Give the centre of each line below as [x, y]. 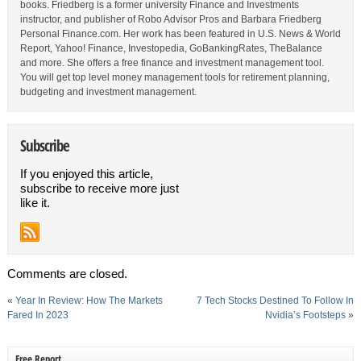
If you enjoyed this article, [86, 174]
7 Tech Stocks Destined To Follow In [276, 301]
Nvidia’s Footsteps [306, 315]
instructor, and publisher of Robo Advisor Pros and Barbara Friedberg [170, 19]
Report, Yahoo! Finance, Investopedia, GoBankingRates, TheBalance [171, 48]
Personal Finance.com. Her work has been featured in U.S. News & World [180, 34]
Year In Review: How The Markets [89, 301]
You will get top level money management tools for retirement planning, [174, 77]
